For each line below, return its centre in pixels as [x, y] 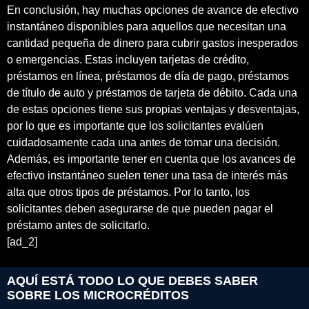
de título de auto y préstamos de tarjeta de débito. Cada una [152, 92]
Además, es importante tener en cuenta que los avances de [151, 159]
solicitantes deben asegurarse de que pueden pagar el [140, 208]
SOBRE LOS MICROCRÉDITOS [98, 296]
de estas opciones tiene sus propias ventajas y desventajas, [153, 109]
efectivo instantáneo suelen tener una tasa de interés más [147, 175]
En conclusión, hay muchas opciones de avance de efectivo [153, 10]
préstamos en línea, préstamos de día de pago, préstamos [148, 76]
